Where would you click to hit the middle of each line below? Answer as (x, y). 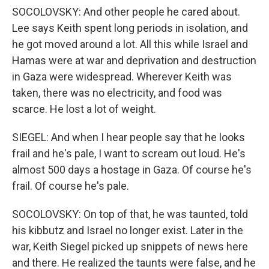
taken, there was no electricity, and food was (117, 93)
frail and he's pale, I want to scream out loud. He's (129, 153)
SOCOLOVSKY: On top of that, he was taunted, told (130, 214)
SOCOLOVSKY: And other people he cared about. (126, 12)
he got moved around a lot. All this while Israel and (130, 44)
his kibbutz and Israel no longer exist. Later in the (128, 230)
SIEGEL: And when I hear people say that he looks (128, 137)
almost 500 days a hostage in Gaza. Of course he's (132, 170)
